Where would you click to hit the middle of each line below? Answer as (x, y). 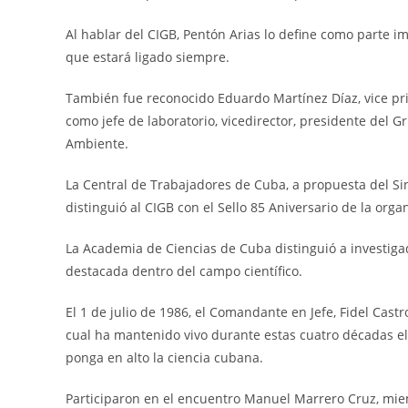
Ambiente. (97, 144)
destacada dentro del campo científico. (184, 271)
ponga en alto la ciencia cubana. (164, 358)
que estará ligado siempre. (148, 57)
